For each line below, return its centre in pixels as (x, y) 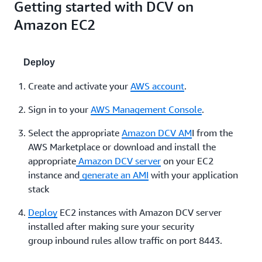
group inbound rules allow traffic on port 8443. (125, 240)
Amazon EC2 (55, 25)
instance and (54, 175)
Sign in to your (59, 109)
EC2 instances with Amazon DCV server (139, 212)
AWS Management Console (146, 109)
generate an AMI (114, 175)
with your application (193, 175)
